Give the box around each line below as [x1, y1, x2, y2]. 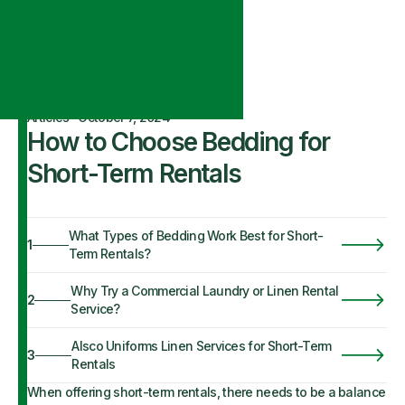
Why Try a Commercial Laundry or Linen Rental [71, 283, 339, 298]
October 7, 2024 [78, 109, 170, 125]
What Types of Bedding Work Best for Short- [68, 228, 324, 243]
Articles [27, 109, 70, 125]
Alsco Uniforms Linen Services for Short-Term [71, 338, 332, 353]
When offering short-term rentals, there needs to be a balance [27, 384, 386, 400]
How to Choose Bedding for [27, 127, 331, 157]
